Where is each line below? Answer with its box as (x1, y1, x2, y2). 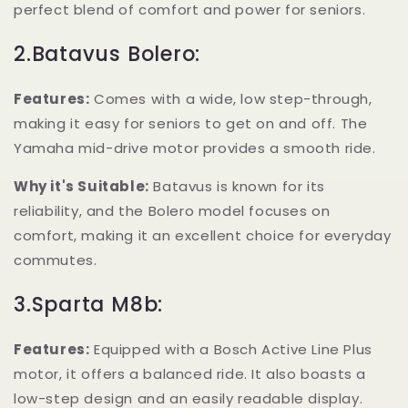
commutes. (14, 250, 97, 270)
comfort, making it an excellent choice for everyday (14, 226, 392, 246)
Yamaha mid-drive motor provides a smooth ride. (14, 138, 376, 158)
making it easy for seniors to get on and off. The (14, 114, 368, 134)
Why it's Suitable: (14, 177, 149, 197)
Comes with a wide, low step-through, (89, 89, 372, 109)
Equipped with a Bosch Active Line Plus (89, 340, 372, 360)
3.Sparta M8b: (14, 291, 164, 320)
